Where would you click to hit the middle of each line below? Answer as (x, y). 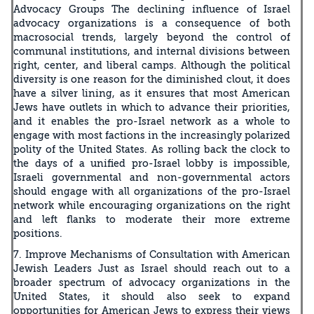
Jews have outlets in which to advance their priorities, (152, 107)
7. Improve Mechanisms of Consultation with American (152, 254)
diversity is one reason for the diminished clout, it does (152, 79)
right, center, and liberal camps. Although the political (152, 65)
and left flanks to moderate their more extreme (152, 219)
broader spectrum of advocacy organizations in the (152, 282)
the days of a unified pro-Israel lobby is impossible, (152, 163)
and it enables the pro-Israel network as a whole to (152, 121)
